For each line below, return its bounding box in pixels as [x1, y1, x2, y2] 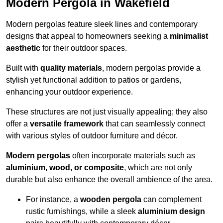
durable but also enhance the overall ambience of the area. [6, 175, 213, 184]
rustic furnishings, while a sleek [26, 207, 138, 216]
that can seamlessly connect [104, 119, 205, 128]
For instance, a [26, 195, 80, 204]
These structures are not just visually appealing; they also [6, 108, 208, 116]
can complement [141, 195, 202, 204]
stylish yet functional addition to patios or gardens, [6, 76, 181, 85]
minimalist [170, 32, 208, 41]
